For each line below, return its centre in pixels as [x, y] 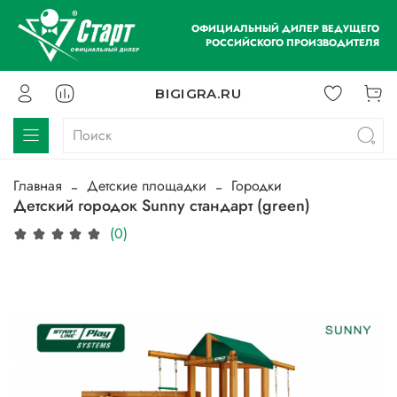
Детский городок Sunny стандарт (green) [162, 206]
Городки [257, 186]
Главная [38, 186]
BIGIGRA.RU [198, 94]
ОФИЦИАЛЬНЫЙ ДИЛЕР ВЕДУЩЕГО [285, 28]
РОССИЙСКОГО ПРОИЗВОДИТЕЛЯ [292, 43]
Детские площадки [147, 186]
